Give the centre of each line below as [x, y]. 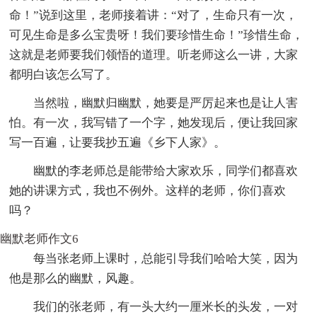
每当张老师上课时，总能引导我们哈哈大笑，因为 [166, 258]
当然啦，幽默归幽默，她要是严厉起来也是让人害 [166, 103]
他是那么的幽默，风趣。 [76, 278]
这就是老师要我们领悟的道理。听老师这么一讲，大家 [154, 54]
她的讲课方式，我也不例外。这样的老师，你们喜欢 [148, 190]
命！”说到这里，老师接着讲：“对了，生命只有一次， [154, 15]
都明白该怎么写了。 [64, 74]
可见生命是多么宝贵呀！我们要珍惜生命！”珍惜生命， [157, 35]
